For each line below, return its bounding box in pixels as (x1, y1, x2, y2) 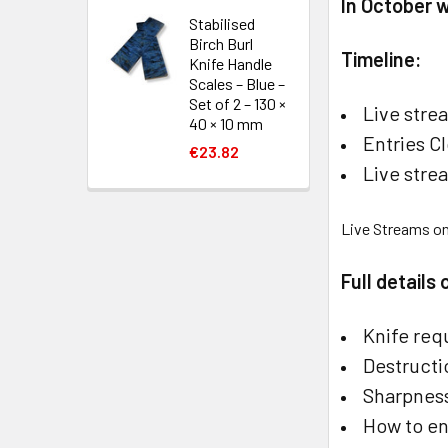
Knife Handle (189, 54, 272, 73)
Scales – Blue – (189, 74, 285, 93)
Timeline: (341, 46, 427, 71)
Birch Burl (189, 34, 253, 53)
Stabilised (189, 14, 255, 33)
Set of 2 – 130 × (189, 94, 286, 113)
